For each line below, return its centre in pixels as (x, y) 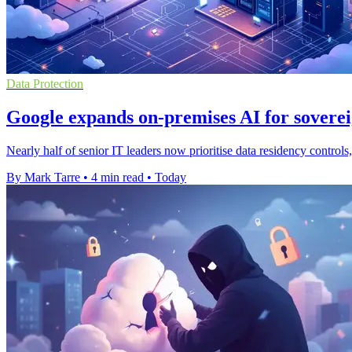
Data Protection (45, 84)
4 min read (117, 177)
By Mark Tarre (43, 177)
